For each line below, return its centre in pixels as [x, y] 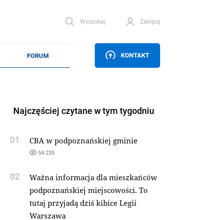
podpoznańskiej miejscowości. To [88, 190]
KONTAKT [135, 55]
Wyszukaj [93, 21]
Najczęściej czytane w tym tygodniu [83, 110]
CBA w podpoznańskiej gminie [83, 140]
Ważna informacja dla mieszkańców [93, 177]
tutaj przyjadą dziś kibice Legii [83, 203]
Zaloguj [150, 21]
